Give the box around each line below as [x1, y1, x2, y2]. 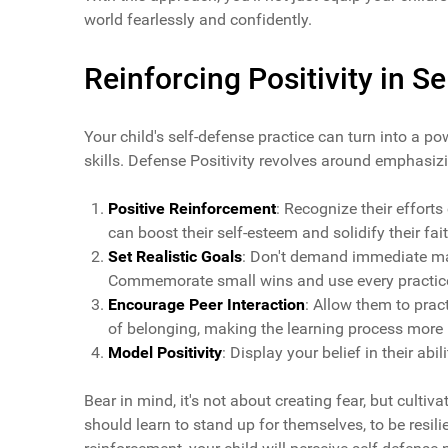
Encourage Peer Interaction [108, 295, 305, 315]
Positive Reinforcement [108, 199, 276, 219]
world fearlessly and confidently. [84, 10, 312, 30]
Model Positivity [108, 343, 222, 363]
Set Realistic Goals [108, 247, 242, 267]
